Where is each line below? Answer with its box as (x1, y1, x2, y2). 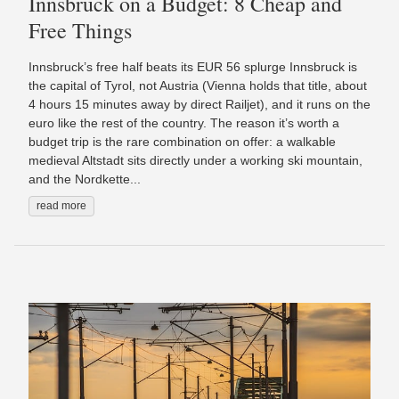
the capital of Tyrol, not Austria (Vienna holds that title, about (28, 78, 367, 94)
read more (37, 199, 86, 213)
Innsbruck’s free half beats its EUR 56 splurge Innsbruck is (28, 60, 357, 75)
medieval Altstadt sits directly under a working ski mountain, (28, 153, 362, 168)
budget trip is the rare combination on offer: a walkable (28, 134, 336, 150)
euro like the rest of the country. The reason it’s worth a (28, 116, 339, 131)
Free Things (28, 15, 132, 45)
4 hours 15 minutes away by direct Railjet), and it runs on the (28, 97, 370, 112)
